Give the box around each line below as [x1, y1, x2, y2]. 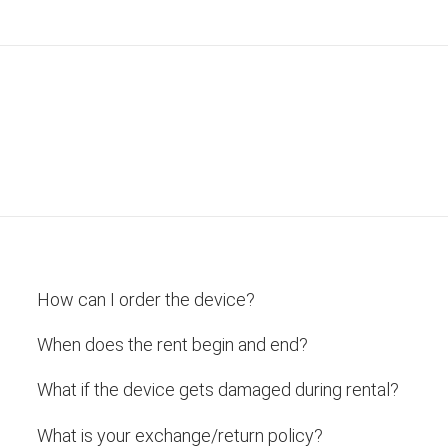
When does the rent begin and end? [37, 334, 309, 356]
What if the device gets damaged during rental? [37, 379, 400, 401]
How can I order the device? [37, 289, 256, 310]
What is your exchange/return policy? [37, 424, 324, 446]
